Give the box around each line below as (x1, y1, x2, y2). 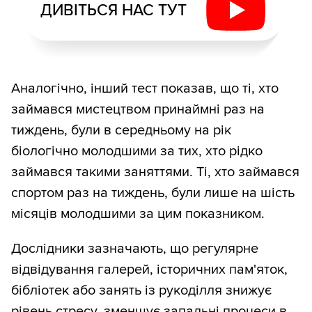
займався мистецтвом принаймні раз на (11, 101, 265, 118)
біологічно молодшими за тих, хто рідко (11, 143, 263, 160)
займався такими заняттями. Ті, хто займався (11, 164, 299, 181)
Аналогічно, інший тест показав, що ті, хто (11, 80, 279, 97)
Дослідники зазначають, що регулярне (11, 240, 258, 258)
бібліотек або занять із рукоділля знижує (11, 282, 272, 299)
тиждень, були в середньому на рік (11, 122, 231, 139)
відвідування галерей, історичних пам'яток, (11, 261, 288, 279)
